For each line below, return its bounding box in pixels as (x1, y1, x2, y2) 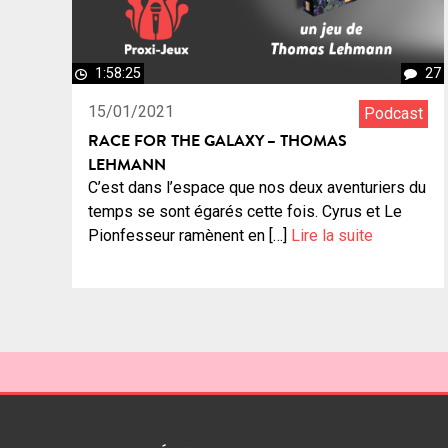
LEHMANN (88, 153, 166, 176)
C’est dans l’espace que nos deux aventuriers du (88, 178, 426, 198)
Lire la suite (291, 226, 373, 246)
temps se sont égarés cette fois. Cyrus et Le (88, 202, 402, 222)
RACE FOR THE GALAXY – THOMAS (88, 129, 347, 152)
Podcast (364, 104, 423, 124)
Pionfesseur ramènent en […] (88, 226, 291, 246)
